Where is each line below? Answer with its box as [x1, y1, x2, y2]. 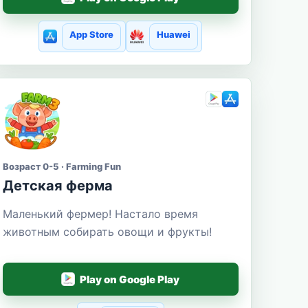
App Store [69, 29, 114, 41]
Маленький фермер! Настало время [2, 207, 198, 221]
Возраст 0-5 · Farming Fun [2, 161, 121, 173]
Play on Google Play [80, 272, 180, 286]
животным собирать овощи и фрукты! [2, 225, 212, 239]
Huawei [156, 29, 190, 41]
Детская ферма [2, 177, 113, 195]
